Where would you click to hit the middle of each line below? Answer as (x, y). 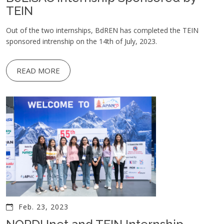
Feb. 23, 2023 (43, 207)
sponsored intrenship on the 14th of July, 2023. (81, 41)
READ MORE (38, 71)
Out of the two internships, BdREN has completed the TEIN (102, 30)
